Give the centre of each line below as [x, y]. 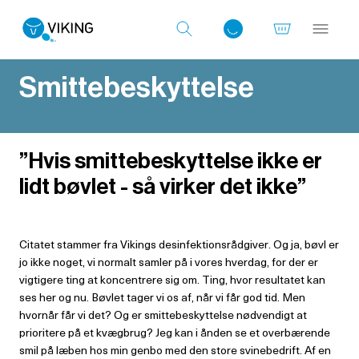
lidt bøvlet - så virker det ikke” [163, 186]
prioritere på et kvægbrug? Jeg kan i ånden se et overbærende [175, 332]
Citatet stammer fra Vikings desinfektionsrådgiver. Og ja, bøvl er [179, 244]
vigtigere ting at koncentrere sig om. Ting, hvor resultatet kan [172, 279]
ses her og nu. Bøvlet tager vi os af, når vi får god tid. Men [162, 297]
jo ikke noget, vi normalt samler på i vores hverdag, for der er [169, 262]
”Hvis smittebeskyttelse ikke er [171, 160]
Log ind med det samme [167, 127]
